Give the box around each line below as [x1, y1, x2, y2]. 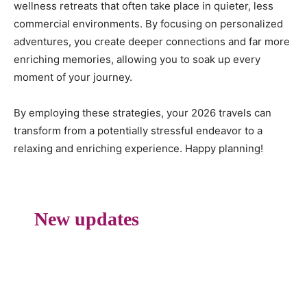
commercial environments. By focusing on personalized [14, 16, 283, 30]
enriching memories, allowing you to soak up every [14, 52, 260, 66]
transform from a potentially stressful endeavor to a [14, 123, 262, 137]
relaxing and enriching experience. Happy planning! [14, 141, 263, 155]
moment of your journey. [14, 70, 132, 84]
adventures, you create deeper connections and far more [14, 34, 290, 48]
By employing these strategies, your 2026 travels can [14, 106, 271, 119]
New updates [34, 208, 139, 230]
